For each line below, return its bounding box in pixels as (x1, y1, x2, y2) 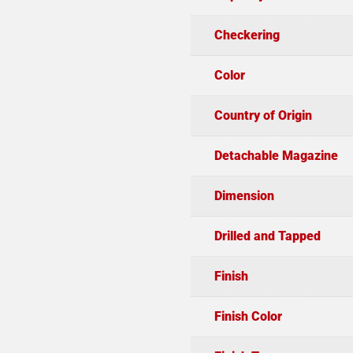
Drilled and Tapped (214, 228, 321, 243)
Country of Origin (214, 107, 312, 123)
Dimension (214, 188, 274, 203)
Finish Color (214, 308, 282, 324)
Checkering (214, 27, 280, 43)
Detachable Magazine (214, 147, 338, 163)
